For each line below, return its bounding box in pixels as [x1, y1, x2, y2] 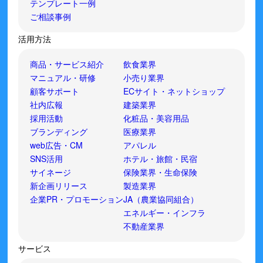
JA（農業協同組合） [123, 193, 199, 205]
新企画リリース [30, 180, 88, 192]
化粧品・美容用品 [123, 112, 190, 124]
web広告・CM [30, 139, 83, 151]
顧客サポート [30, 85, 80, 97]
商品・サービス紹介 [30, 58, 104, 70]
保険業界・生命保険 [123, 166, 198, 178]
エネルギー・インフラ [123, 207, 206, 219]
